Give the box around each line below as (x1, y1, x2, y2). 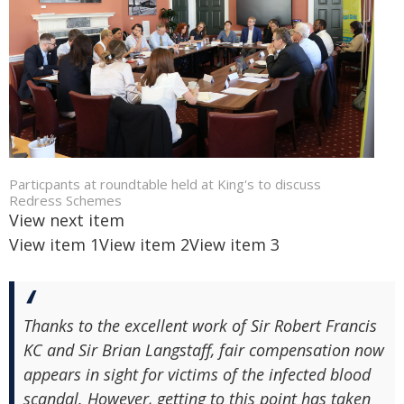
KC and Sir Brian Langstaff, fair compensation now (23, 339, 384, 362)
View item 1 (9, 234, 99, 256)
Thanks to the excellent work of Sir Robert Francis (23, 315, 377, 337)
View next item (9, 209, 124, 232)
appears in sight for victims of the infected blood (23, 363, 371, 386)
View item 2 (99, 234, 189, 256)
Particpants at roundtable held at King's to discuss (9, 175, 321, 194)
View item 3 (189, 234, 280, 256)
